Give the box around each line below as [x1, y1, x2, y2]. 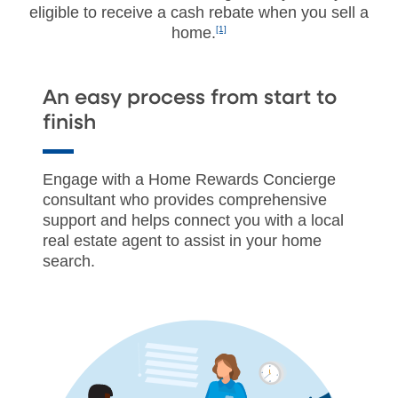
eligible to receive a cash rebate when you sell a [29, 3, 369, 21]
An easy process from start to [43, 87, 337, 108]
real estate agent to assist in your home [43, 231, 322, 250]
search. [43, 251, 95, 270]
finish [43, 112, 96, 133]
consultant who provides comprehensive [43, 190, 327, 209]
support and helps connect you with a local [43, 211, 344, 229]
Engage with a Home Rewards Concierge [43, 170, 336, 188]
